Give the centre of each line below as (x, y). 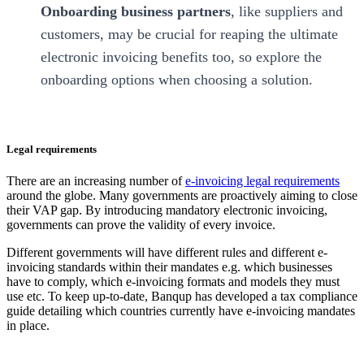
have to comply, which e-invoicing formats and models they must (173, 282)
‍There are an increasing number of (96, 181)
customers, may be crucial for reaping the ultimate (189, 34)
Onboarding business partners (136, 11)
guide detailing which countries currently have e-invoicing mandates (181, 311)
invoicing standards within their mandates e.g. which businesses (169, 267)
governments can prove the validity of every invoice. (141, 225)
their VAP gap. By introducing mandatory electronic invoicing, (167, 210)
